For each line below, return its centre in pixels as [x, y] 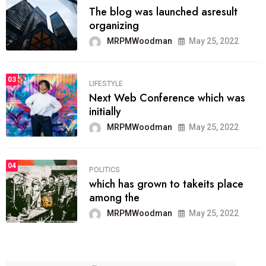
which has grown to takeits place [166, 184]
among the [114, 198]
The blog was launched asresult [163, 12]
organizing [114, 26]
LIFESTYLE [106, 84]
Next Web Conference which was [167, 98]
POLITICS [104, 170]
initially [105, 112]
